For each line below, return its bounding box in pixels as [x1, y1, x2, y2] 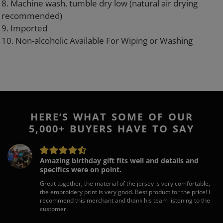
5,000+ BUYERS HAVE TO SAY [29, 122, 194, 136]
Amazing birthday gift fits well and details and [40, 155, 199, 165]
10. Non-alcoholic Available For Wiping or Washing [1, 35, 193, 47]
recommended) [1, 10, 64, 22]
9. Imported [1, 22, 49, 34]
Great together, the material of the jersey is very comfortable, [40, 179, 210, 188]
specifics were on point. [40, 164, 121, 174]
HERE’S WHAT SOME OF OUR [30, 110, 193, 124]
